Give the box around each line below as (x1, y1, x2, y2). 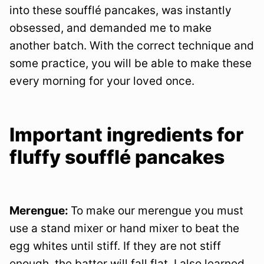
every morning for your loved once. (9, 74, 194, 88)
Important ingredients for (9, 123, 243, 147)
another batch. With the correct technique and (9, 39, 254, 53)
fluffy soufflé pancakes (9, 146, 225, 169)
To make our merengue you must (71, 204, 243, 218)
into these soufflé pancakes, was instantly (9, 4, 232, 18)
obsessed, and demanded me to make (9, 21, 212, 35)
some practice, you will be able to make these (9, 57, 252, 71)
